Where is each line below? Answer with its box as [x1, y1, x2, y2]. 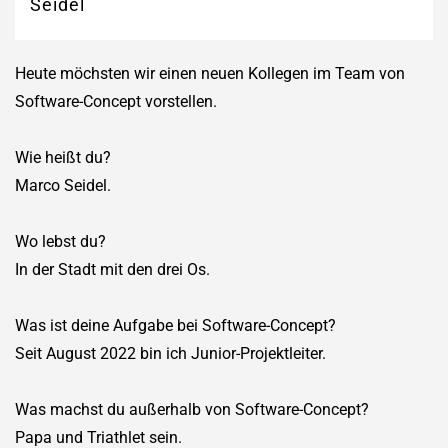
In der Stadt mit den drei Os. [15, 259, 210, 279]
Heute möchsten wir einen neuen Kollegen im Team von [15, 63, 405, 83]
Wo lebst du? [15, 231, 106, 251]
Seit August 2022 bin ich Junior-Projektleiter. [15, 343, 326, 363]
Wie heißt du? [15, 147, 111, 167]
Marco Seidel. [15, 175, 111, 195]
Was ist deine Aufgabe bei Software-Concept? [15, 315, 336, 335]
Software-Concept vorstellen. [15, 91, 217, 111]
